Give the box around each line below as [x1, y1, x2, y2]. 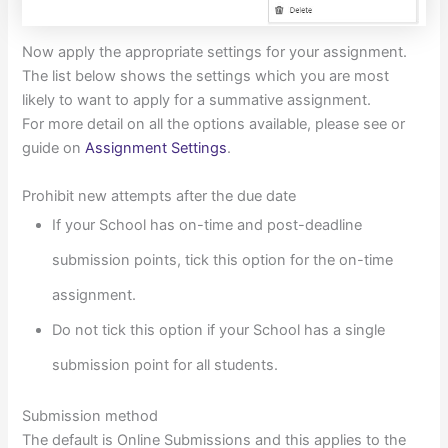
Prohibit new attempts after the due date [22, 186, 297, 205]
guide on [22, 139, 86, 158]
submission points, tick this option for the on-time [52, 250, 394, 269]
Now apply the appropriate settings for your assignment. [22, 43, 408, 62]
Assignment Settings [85, 139, 228, 158]
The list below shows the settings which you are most [22, 67, 390, 86]
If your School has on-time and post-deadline [52, 215, 363, 234]
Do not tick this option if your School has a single [52, 320, 386, 339]
